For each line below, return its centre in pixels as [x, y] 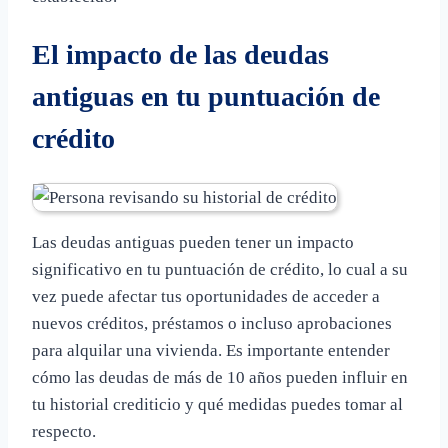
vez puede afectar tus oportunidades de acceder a [206, 296]
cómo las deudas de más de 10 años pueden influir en [220, 377]
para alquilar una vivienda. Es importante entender [211, 350]
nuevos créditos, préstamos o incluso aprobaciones [212, 323]
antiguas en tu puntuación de [206, 96]
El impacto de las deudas [180, 54]
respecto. [64, 431]
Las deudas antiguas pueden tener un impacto [193, 242]
